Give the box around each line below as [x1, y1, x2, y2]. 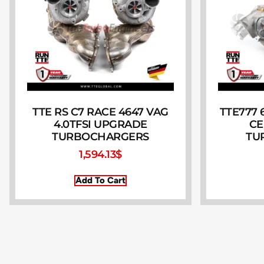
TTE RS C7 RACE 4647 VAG [32, 105, 169, 119]
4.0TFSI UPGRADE [54, 118, 147, 131]
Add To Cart [75, 175, 126, 186]
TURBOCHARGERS [52, 130, 149, 144]
